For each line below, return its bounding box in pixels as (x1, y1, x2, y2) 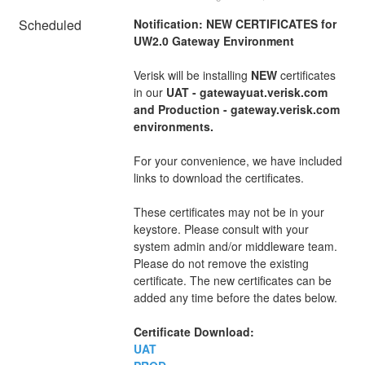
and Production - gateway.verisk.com (133, 100, 340, 117)
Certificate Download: (133, 323, 254, 340)
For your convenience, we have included (133, 152, 342, 169)
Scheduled (19, 15, 82, 34)
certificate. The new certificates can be (133, 271, 332, 288)
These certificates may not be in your (133, 203, 324, 220)
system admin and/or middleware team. (133, 237, 337, 254)
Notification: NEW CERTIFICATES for (133, 15, 336, 32)
